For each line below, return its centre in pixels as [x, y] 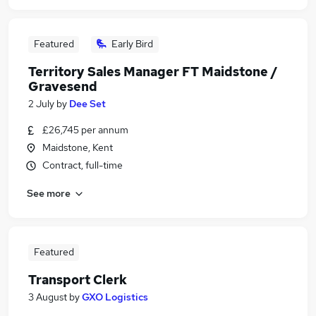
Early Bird [132, 44]
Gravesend [63, 86]
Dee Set [87, 104]
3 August [48, 297]
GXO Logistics [115, 297]
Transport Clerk [78, 280]
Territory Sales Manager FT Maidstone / [153, 72]
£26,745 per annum [85, 130]
